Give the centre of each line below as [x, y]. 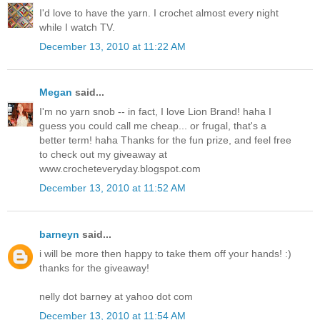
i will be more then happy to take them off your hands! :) [165, 253]
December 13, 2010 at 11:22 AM [112, 46]
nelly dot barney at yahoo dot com [116, 296]
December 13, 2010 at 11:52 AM [112, 188]
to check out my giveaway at [103, 155]
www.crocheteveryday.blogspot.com [120, 169]
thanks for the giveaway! [94, 267]
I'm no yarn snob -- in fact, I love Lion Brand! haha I [155, 112]
